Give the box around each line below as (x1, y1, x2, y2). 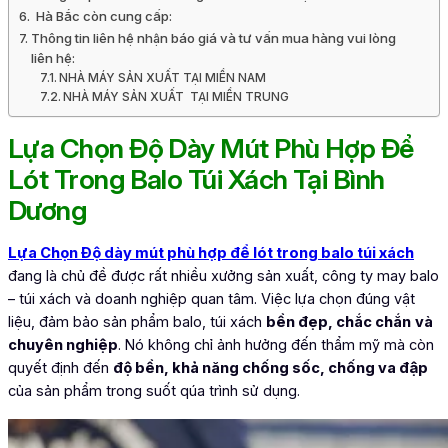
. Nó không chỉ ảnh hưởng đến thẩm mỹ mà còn (118, 336, 434, 355)
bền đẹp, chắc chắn (266, 313, 411, 332)
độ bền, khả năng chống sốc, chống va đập (113, 359, 428, 378)
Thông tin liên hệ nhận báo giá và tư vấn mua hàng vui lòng (30, 30, 396, 47)
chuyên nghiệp (8, 336, 118, 355)
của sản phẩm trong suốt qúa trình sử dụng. (8, 382, 300, 401)
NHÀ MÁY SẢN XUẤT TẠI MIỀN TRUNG (63, 90, 290, 105)
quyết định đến (8, 359, 113, 378)
